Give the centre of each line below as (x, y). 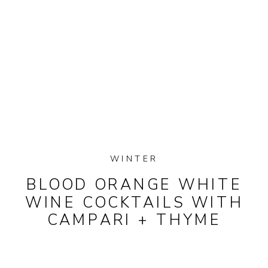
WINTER (134, 159)
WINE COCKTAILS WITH (134, 202)
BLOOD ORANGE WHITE (135, 185)
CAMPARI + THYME (134, 220)
